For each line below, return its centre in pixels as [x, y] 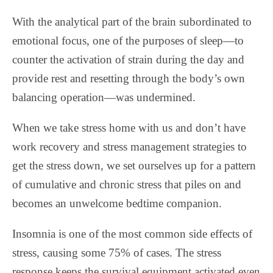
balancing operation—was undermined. [104, 97]
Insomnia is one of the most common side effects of [132, 234]
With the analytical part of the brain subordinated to [132, 22]
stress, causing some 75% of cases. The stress [117, 253]
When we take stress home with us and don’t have [129, 128]
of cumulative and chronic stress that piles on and [127, 185]
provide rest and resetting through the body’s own [129, 79]
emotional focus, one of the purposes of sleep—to [128, 41]
